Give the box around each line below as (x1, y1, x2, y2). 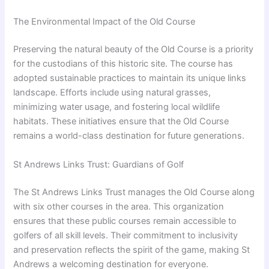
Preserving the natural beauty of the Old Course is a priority (13, 44, 254, 55)
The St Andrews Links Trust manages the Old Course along (13, 186, 255, 198)
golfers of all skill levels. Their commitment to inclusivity (13, 229, 238, 241)
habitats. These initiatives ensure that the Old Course (13, 116, 229, 127)
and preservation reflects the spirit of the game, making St (13, 244, 250, 255)
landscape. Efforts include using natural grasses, (13, 87, 211, 98)
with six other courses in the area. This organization (13, 201, 225, 212)
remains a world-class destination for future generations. (13, 130, 245, 142)
